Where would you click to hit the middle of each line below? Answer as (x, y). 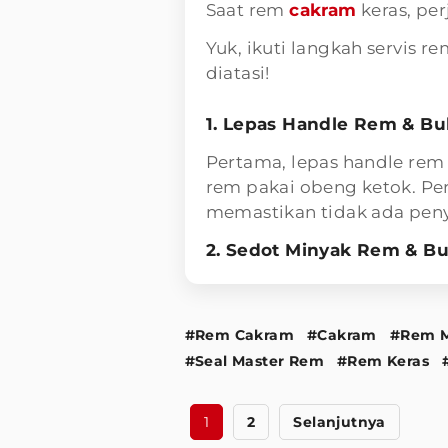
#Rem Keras (382, 360)
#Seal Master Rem (254, 360)
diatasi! (237, 72)
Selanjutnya (339, 421)
